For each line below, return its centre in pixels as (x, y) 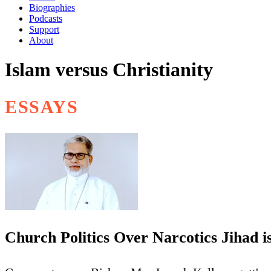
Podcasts (46, 18)
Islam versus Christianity (109, 70)
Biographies (52, 8)
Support (44, 29)
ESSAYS (42, 107)
